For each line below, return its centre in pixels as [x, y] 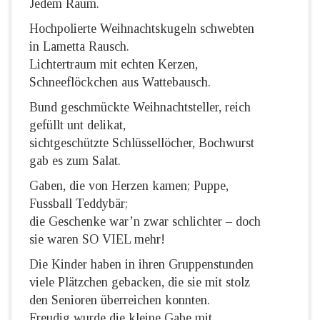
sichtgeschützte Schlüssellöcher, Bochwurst [142, 143]
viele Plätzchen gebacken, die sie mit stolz [140, 282]
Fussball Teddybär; [79, 204]
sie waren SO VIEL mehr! [97, 240]
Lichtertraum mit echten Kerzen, [114, 65]
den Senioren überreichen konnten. [120, 300]
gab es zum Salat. [75, 161]
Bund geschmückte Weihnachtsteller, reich [140, 107]
